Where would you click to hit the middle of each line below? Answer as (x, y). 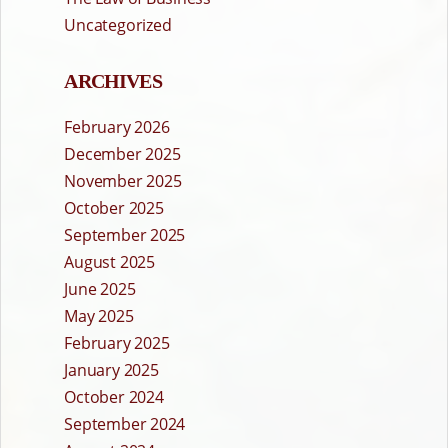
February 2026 (117, 127)
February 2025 (117, 343)
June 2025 (100, 289)
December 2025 (122, 154)
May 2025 (99, 316)
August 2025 (109, 262)
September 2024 (125, 424)
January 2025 (111, 370)
